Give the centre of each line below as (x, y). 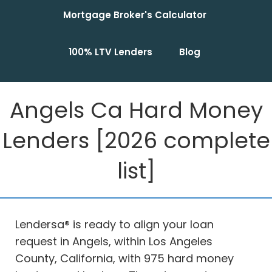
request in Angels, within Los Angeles (114, 242)
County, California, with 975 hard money (124, 259)
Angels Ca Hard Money (136, 110)
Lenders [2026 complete (136, 141)
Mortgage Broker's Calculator (134, 15)
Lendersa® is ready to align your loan (114, 225)
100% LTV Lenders (110, 52)
